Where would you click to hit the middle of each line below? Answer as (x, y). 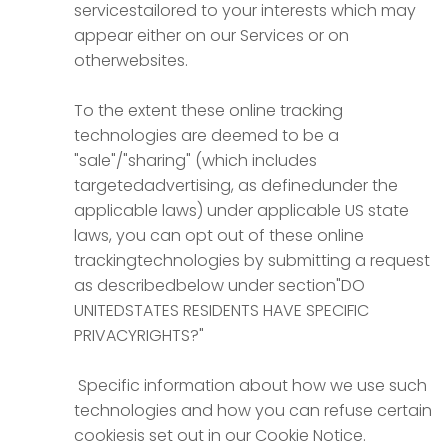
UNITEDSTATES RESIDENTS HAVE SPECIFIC (221, 310)
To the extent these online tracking (208, 110)
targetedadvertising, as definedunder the (236, 185)
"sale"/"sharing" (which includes (195, 160)
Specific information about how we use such (250, 385)
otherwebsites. (133, 60)
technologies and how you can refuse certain (253, 410)
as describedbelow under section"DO (219, 285)
